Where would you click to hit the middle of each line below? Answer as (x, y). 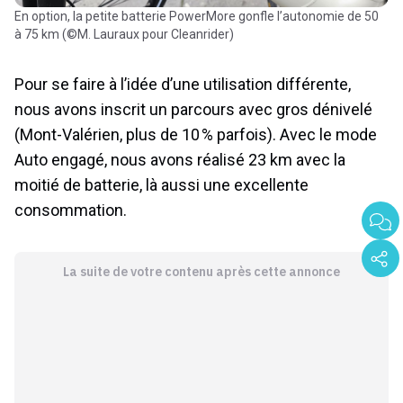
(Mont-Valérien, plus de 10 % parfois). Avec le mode (196, 135)
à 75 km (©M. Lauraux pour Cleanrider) (124, 35)
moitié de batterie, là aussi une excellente (161, 185)
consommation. (71, 210)
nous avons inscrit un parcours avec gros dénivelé (193, 110)
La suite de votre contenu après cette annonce (201, 272)
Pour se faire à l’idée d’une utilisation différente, (183, 85)
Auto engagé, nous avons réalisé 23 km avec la (180, 160)
